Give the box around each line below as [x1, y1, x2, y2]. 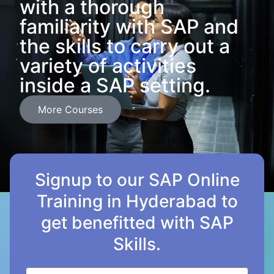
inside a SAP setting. [20, 73, 210, 97]
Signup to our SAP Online [34, 169, 240, 190]
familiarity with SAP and [20, 14, 239, 39]
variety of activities [20, 53, 196, 78]
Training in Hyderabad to [36, 190, 238, 212]
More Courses [38, 103, 103, 116]
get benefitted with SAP [40, 212, 234, 233]
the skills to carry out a [20, 34, 230, 58]
